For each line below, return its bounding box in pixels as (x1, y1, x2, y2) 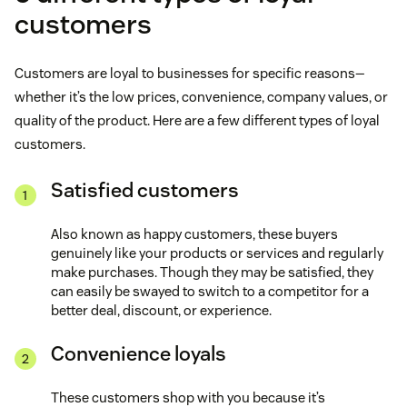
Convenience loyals (51, 340, 226, 366)
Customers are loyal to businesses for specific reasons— (15, 64, 365, 82)
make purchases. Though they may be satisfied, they (51, 263, 373, 281)
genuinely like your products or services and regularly (51, 243, 383, 262)
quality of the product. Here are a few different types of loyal (15, 111, 380, 129)
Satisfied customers (51, 176, 239, 203)
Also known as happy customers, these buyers (51, 224, 338, 243)
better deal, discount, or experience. (51, 301, 272, 319)
